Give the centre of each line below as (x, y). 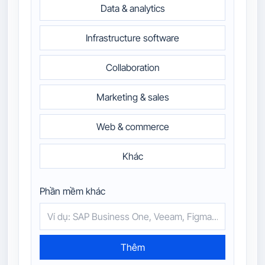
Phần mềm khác (72, 191)
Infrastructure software (132, 38)
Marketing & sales (132, 97)
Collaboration (132, 67)
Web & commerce (132, 126)
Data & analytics (132, 8)
